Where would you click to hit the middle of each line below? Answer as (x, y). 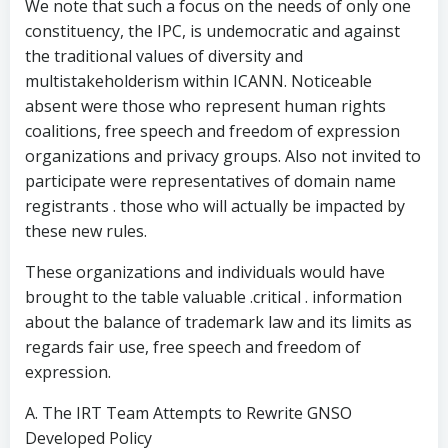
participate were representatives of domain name (210, 181)
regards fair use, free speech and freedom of (193, 347)
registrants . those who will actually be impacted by (215, 206)
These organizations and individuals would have (205, 272)
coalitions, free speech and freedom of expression (212, 131)
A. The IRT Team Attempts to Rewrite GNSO (188, 413)
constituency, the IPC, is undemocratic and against (212, 31)
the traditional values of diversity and (164, 56)
